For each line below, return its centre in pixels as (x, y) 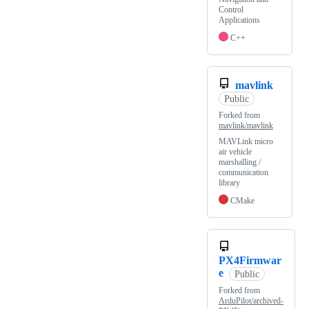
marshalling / (240, 162)
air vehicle (235, 152)
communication (243, 173)
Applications (239, 20)
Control (231, 10)
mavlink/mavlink (246, 126)
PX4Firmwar (250, 261)
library (229, 183)
